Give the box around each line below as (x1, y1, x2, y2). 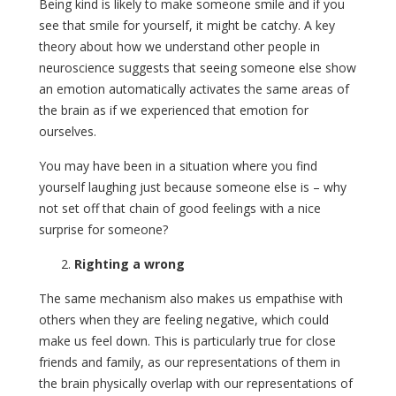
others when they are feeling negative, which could (39, 310, 329, 328)
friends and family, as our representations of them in (39, 353, 340, 370)
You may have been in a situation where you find (39, 156, 317, 174)
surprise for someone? (39, 220, 168, 238)
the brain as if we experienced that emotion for (39, 101, 308, 118)
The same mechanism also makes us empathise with (39, 289, 343, 307)
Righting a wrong (74, 255, 185, 272)
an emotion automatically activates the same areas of (39, 80, 349, 97)
